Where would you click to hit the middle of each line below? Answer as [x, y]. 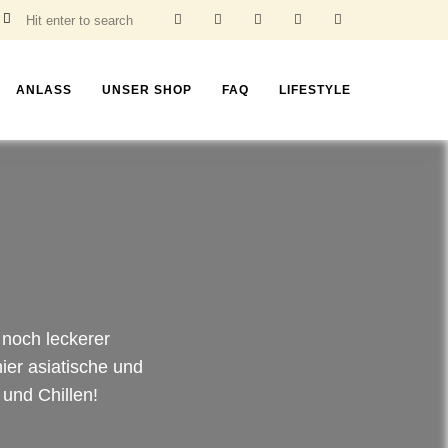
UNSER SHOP [147, 90]
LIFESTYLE [315, 90]
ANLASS [44, 90]
